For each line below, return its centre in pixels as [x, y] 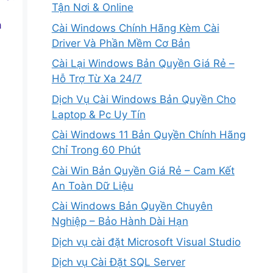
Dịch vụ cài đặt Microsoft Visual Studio [146, 242]
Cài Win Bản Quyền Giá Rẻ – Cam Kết [143, 170]
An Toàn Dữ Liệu [92, 186]
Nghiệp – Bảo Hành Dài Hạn [120, 222]
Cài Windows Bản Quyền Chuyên [132, 206]
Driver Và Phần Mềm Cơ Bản [121, 43]
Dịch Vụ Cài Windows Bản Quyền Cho [144, 99]
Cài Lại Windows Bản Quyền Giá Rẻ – [143, 64]
